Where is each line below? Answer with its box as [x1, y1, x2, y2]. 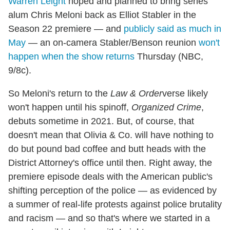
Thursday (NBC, [135, 51, 203, 62]
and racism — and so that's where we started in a [8, 213, 210, 223]
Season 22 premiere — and [8, 23, 124, 34]
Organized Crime [131, 102, 201, 112]
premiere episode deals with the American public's [8, 171, 213, 182]
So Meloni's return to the [8, 88, 110, 99]
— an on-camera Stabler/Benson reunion [26, 37, 199, 48]
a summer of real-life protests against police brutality [8, 199, 222, 209]
